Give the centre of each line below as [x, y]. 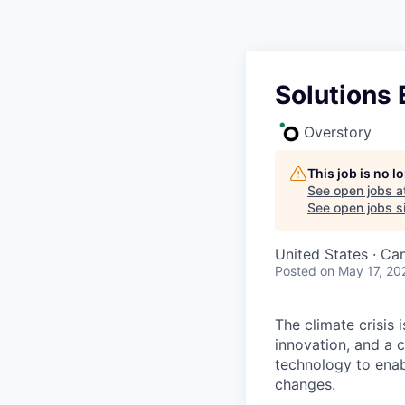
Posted [296, 271]
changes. [305, 384]
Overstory [338, 132]
